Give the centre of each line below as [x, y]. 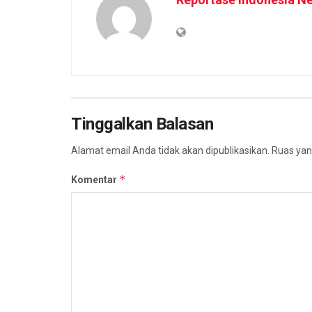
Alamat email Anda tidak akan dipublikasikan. [170, 150]
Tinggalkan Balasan [142, 124]
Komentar [95, 179]
